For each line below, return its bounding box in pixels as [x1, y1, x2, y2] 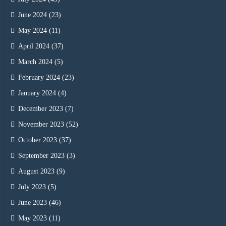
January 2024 [18, 89, 56, 97]
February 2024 [18, 74, 60, 82]
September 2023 [18, 152, 65, 160]
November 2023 [18, 121, 64, 129]
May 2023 [18, 214, 47, 222]
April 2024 [18, 42, 49, 50]
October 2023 [18, 136, 57, 144]
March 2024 [18, 58, 52, 66]
